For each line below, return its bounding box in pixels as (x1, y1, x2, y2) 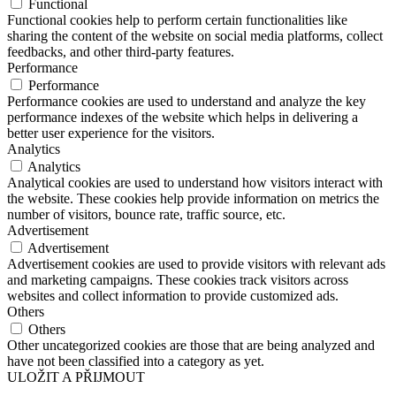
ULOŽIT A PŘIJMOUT (7, 369, 145, 385)
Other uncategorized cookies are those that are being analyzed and (7, 338, 375, 354)
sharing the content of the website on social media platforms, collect (7, 28, 383, 44)
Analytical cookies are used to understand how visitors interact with (7, 175, 383, 191)
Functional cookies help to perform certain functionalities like (7, 12, 347, 28)
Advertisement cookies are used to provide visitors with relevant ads (7, 256, 385, 272)
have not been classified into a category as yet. (7, 354, 264, 369)
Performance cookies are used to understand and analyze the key (7, 94, 366, 110)
